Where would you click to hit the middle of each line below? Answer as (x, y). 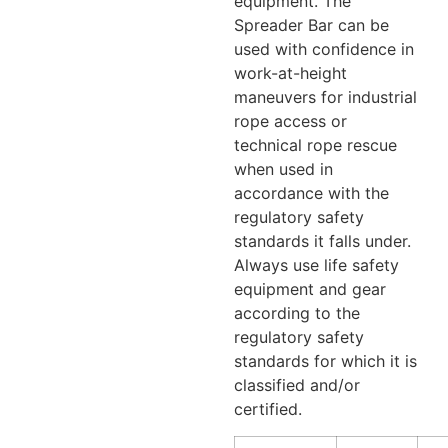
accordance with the (311, 193)
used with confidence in (324, 49)
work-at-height (290, 73)
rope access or (290, 121)
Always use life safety (316, 265)
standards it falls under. (322, 241)
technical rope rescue (315, 145)
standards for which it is (325, 361)
